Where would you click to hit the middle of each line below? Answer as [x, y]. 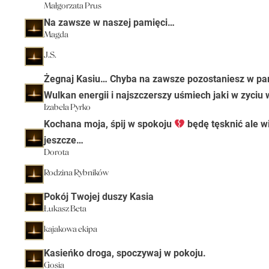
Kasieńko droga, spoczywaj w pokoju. [125, 253]
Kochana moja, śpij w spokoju [109, 124]
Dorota [56, 152]
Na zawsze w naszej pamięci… [109, 23]
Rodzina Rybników [76, 172]
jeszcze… [63, 140]
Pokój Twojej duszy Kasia [98, 197]
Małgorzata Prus [72, 6]
